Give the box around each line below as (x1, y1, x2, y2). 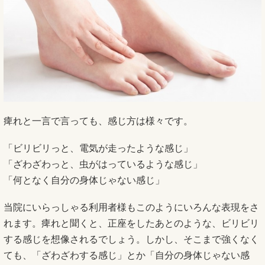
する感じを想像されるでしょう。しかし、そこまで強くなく (4, 234, 259, 245)
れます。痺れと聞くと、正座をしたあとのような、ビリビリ (4, 218, 259, 229)
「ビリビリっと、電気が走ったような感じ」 (4, 143, 193, 154)
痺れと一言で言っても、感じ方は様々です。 (4, 116, 193, 127)
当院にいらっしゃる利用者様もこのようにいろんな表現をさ (4, 202, 259, 213)
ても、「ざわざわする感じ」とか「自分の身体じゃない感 (4, 250, 250, 261)
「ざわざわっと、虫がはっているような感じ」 (4, 159, 202, 170)
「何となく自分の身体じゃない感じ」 (4, 175, 164, 186)
